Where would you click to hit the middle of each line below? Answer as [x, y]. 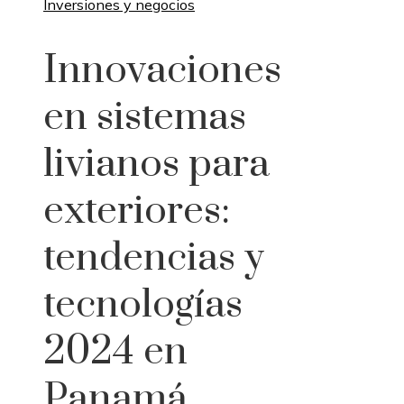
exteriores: [137, 211]
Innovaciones [162, 70]
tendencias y [154, 257]
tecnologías [143, 304]
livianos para [156, 164]
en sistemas [145, 117]
